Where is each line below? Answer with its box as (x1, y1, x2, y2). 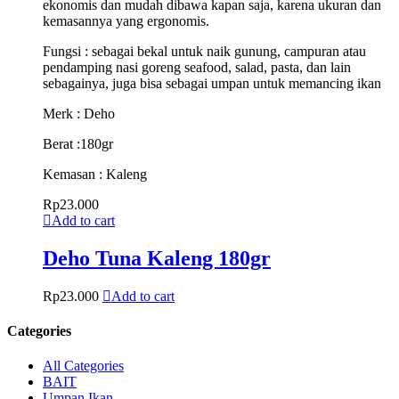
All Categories (43, 358, 124, 374)
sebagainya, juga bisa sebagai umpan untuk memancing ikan (43, 75, 381, 91)
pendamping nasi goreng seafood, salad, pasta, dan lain (43, 59, 351, 75)
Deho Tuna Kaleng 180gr (43, 246, 271, 270)
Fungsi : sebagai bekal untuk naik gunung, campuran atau (43, 43, 366, 59)
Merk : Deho (43, 105, 115, 121)
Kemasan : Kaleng (43, 166, 147, 182)
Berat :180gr (43, 135, 113, 151)
